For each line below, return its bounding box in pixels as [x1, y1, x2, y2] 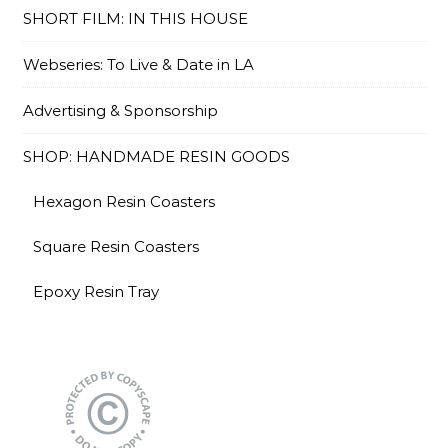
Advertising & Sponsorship [23, 101, 218, 120]
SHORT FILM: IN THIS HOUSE [23, 9, 248, 28]
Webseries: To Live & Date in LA [23, 55, 254, 74]
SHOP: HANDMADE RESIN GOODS [23, 147, 290, 166]
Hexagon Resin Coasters [33, 192, 215, 211]
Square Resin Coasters [33, 237, 199, 256]
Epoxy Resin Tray [33, 282, 159, 301]
